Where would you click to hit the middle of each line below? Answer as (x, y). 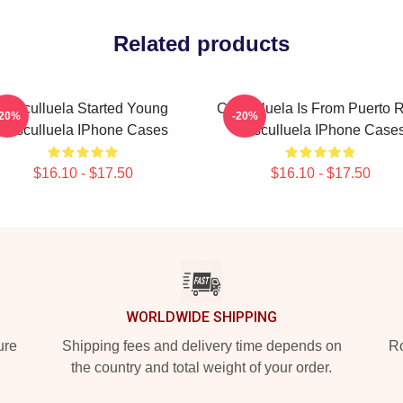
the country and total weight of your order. (201, 367)
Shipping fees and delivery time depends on (201, 346)
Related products (201, 44)
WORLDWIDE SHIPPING (201, 317)
